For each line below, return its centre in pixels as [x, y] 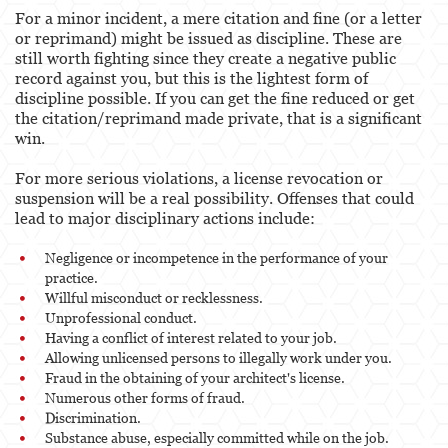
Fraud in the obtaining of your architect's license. [195, 377]
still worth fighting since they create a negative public [205, 57]
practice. [71, 277]
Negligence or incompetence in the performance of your [216, 257]
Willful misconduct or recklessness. [154, 297]
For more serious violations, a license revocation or [199, 177]
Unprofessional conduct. [121, 317]
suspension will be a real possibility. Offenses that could [214, 197]
